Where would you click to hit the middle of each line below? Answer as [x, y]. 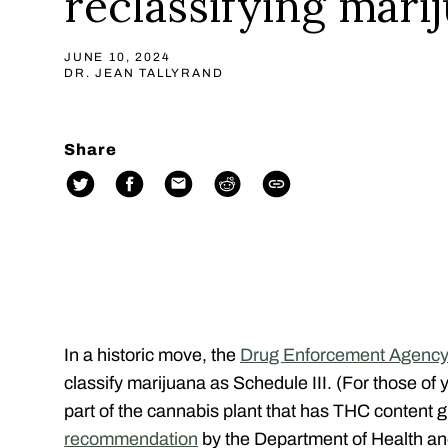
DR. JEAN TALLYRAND [144, 72]
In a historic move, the [152, 355]
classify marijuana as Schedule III [195, 383]
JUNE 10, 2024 [117, 56]
